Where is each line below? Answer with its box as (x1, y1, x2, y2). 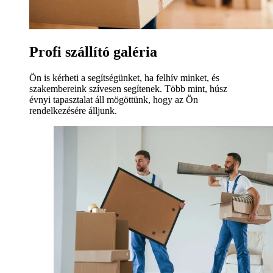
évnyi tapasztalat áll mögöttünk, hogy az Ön (29, 94, 198, 105)
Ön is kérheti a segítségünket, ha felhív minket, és (29, 72, 219, 83)
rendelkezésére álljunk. (29, 105, 117, 116)
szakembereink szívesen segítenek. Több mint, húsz (29, 83, 227, 94)
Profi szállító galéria (29, 43, 157, 60)
